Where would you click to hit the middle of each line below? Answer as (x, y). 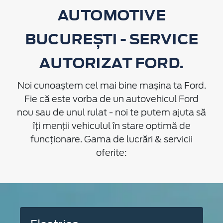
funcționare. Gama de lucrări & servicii (111, 139)
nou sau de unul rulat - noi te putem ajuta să (111, 112)
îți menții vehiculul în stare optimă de (111, 126)
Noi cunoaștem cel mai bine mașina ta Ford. (111, 86)
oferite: (111, 153)
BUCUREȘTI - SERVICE (111, 39)
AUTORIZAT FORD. (111, 63)
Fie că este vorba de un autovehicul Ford (111, 99)
